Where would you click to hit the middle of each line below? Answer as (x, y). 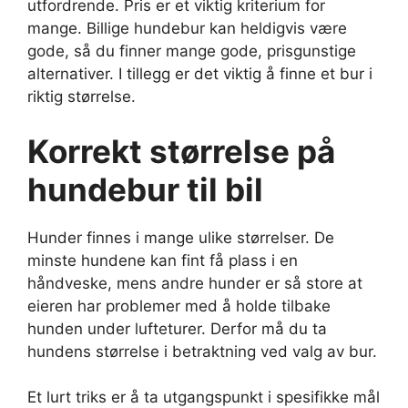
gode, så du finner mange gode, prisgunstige (192, 51)
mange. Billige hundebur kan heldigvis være (187, 29)
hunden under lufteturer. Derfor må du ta (177, 328)
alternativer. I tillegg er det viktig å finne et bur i (200, 74)
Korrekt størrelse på (181, 151)
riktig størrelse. (82, 97)
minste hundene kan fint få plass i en (163, 260)
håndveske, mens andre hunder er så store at (195, 283)
